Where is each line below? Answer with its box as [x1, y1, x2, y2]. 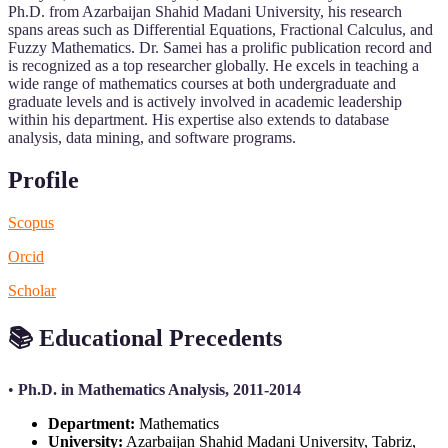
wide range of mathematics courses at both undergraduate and [8, 75, 396, 93]
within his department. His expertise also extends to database [8, 111, 389, 129]
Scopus [8, 214, 54, 231]
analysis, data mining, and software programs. [8, 129, 296, 147]
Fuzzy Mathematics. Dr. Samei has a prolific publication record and [8, 39, 432, 57]
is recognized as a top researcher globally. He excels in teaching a [8, 57, 419, 75]
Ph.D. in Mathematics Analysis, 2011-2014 [18, 380, 301, 398]
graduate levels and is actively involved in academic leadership [8, 93, 402, 111]
